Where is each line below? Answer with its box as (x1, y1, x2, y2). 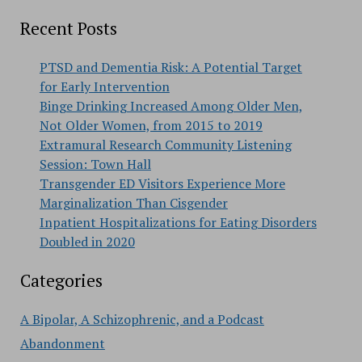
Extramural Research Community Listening (39, 136, 292, 154)
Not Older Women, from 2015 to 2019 (39, 116, 263, 134)
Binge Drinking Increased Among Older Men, (39, 97, 303, 115)
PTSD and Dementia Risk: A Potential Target (39, 58, 302, 76)
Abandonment (19, 335, 105, 352)
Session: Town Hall (39, 155, 151, 173)
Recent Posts (19, 17, 117, 40)
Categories (19, 269, 103, 292)
